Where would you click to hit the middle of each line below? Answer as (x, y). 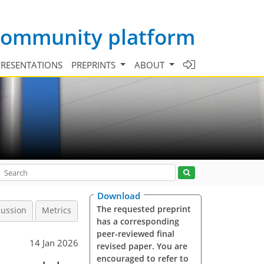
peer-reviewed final (135, 234)
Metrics (57, 210)
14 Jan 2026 (54, 243)
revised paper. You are (142, 246)
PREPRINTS (95, 65)
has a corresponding (138, 221)
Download (119, 196)
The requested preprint (143, 209)
